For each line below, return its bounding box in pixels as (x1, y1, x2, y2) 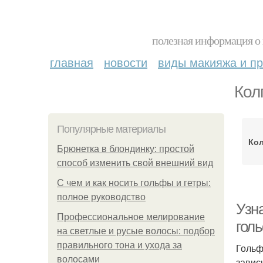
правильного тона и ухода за (57, 240, 182, 250)
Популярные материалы (57, 123, 166, 135)
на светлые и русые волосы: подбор (57, 226, 215, 236)
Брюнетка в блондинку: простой (57, 144, 194, 154)
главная (50, 53, 93, 70)
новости (104, 53, 147, 70)
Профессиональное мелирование (57, 212, 205, 222)
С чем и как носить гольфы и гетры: (57, 178, 211, 188)
